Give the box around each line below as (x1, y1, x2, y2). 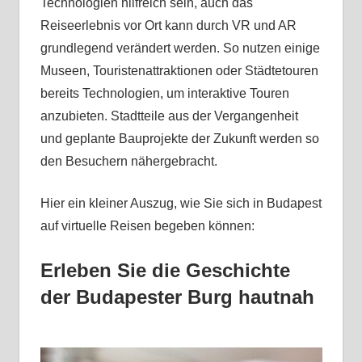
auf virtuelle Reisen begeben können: (40, 219, 255, 234)
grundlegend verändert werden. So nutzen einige (40, 41, 320, 56)
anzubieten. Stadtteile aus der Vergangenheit (40, 109, 298, 124)
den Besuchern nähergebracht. (40, 154, 217, 169)
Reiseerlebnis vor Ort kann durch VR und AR (40, 19, 297, 33)
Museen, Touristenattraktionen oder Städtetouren (40, 64, 318, 78)
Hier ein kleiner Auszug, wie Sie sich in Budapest (40, 196, 322, 211)
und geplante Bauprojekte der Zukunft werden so (40, 132, 319, 146)
